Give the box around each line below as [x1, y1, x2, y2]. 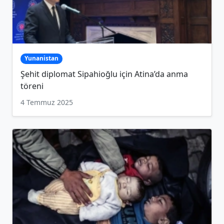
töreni [20, 80, 43, 91]
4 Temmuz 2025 [20, 97, 73, 107]
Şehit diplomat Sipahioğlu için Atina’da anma [20, 68, 188, 79]
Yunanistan [24, 54, 58, 63]
